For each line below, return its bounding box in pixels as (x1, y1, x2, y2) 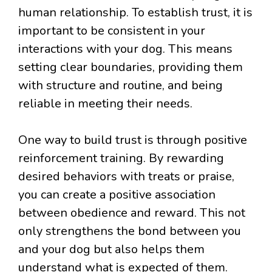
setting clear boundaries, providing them (18, 59, 243, 76)
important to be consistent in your (18, 22, 205, 39)
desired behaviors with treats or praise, (18, 168, 234, 185)
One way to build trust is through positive (18, 132, 247, 149)
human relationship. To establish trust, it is (18, 4, 253, 21)
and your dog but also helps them (18, 241, 205, 258)
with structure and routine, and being (18, 77, 223, 94)
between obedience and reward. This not (18, 205, 245, 222)
